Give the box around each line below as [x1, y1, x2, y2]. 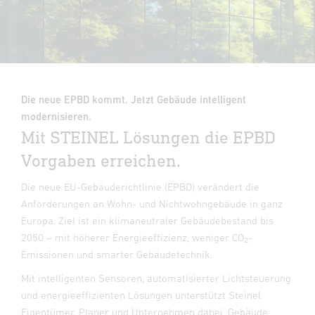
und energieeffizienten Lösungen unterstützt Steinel [21, 289, 261, 301]
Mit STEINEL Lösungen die [21, 127, 233, 147]
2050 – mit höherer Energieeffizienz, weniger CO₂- [21, 231, 252, 243]
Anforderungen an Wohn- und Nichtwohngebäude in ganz [21, 198, 283, 210]
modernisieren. [21, 110, 91, 122]
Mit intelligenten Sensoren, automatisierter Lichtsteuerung [21, 272, 291, 284]
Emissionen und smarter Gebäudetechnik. [21, 248, 212, 260]
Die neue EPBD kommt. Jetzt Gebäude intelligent [21, 94, 246, 105]
